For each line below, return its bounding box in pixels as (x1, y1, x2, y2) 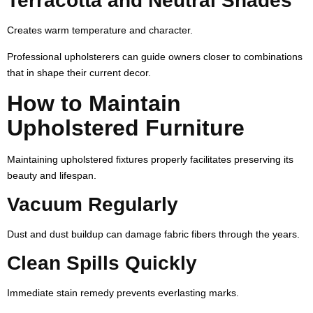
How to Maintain (7, 90, 181, 116)
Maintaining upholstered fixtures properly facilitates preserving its (7, 153, 293, 165)
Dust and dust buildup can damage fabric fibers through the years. (7, 228, 300, 240)
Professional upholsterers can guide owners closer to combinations (7, 50, 303, 62)
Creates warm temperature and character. (7, 24, 193, 36)
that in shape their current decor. (7, 66, 151, 78)
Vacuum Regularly (7, 193, 178, 215)
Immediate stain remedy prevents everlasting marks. (7, 286, 239, 298)
